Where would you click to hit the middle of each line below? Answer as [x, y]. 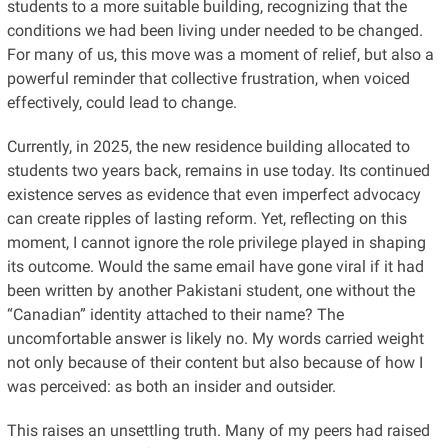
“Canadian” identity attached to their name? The [175, 314]
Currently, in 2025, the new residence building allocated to [208, 146]
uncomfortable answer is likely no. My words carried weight [215, 338]
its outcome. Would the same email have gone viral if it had [215, 266]
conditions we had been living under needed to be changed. [214, 30]
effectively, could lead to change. [121, 102]
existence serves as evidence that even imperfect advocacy [213, 194]
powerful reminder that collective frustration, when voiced [208, 78]
